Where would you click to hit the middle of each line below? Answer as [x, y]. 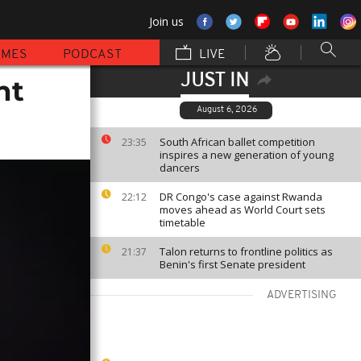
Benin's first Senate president [232, 264]
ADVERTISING [302, 295]
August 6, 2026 [227, 110]
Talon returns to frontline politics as [246, 251]
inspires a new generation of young [247, 155]
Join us [166, 21]
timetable [183, 222]
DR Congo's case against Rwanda [241, 197]
